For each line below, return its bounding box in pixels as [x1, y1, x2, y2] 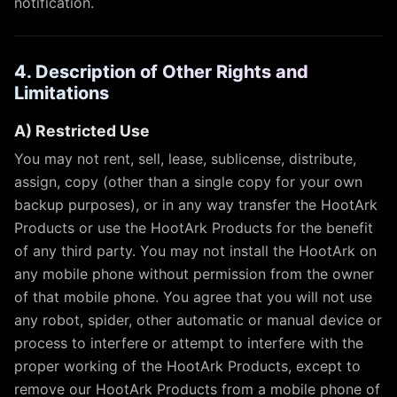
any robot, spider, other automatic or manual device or [14, 311, 382, 329]
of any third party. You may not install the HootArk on [14, 242, 377, 260]
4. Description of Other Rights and [14, 61, 308, 82]
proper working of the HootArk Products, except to [14, 357, 361, 375]
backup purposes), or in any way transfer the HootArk [14, 196, 378, 214]
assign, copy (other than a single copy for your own [14, 173, 362, 191]
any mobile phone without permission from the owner [14, 265, 374, 283]
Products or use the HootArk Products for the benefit [14, 219, 373, 237]
